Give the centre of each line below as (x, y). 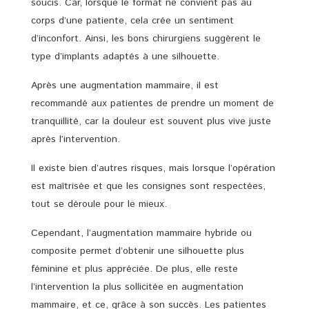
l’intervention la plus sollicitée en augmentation (137, 287)
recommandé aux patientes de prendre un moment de (152, 103)
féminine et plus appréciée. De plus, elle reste (134, 269)
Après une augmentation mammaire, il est (125, 85)
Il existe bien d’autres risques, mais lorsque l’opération (153, 168)
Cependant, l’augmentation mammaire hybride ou (141, 233)
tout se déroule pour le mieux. (99, 204)
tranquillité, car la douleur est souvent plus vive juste (151, 121)
